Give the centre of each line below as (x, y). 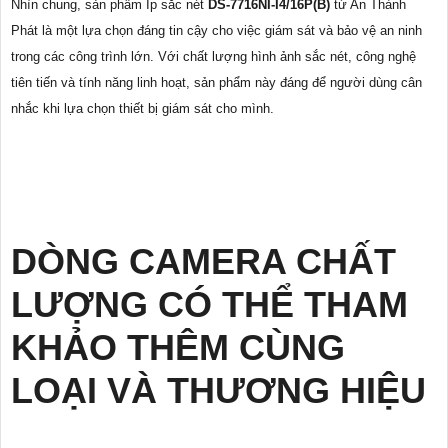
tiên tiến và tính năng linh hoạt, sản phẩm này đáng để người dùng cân (216, 82)
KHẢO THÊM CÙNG (178, 347)
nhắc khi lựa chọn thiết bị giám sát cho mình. (142, 108)
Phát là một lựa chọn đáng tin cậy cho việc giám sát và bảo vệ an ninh (216, 30)
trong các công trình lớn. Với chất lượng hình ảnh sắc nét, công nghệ (213, 56)
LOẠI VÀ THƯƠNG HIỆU (218, 390)
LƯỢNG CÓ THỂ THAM (209, 304)
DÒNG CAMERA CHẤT (203, 261)
